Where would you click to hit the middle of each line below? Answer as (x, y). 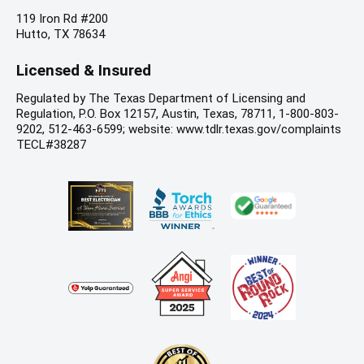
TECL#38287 (51, 144)
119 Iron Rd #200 (62, 18)
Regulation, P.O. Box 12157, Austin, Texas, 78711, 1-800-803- (178, 113)
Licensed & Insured (84, 70)
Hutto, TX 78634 (61, 34)
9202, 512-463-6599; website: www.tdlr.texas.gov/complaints (179, 129)
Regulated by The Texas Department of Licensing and (161, 98)
